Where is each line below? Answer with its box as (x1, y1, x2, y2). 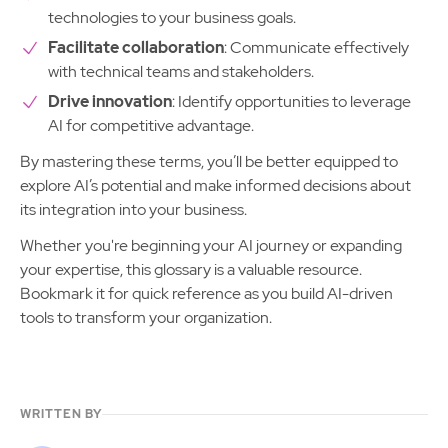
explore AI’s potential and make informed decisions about (20, 175, 411, 196)
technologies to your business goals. (48, 7, 296, 28)
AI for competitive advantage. (48, 115, 254, 136)
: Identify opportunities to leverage (172, 91, 411, 112)
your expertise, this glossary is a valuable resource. (20, 259, 362, 280)
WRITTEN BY (20, 406, 102, 422)
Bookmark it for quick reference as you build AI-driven (20, 283, 393, 304)
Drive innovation (48, 91, 172, 112)
